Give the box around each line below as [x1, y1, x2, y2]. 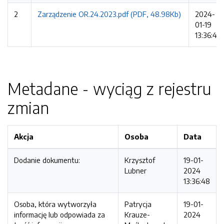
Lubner [124, 166, 146, 175]
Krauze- [124, 210, 150, 219]
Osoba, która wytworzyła [14, 199, 96, 208]
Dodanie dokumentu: [14, 155, 80, 164]
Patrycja [124, 199, 151, 208]
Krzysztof [124, 155, 155, 164]
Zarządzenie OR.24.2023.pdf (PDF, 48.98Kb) [37, 9, 181, 18]
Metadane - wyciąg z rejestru [7, 78, 211, 98]
